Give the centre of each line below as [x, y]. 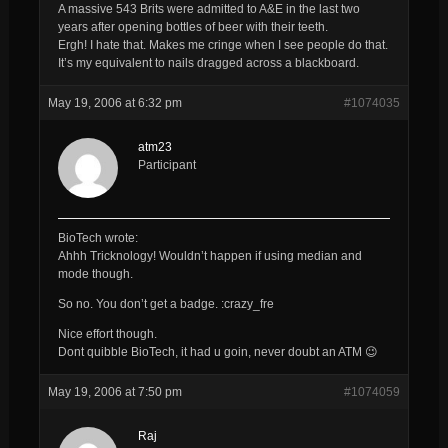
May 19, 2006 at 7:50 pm [114, 391]
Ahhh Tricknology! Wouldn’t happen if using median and [209, 255]
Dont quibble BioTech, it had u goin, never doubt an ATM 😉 [217, 351]
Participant [166, 164]
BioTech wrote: [97, 237]
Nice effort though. [107, 333]
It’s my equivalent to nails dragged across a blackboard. [208, 62]
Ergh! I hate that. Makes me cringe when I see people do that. [222, 44]
